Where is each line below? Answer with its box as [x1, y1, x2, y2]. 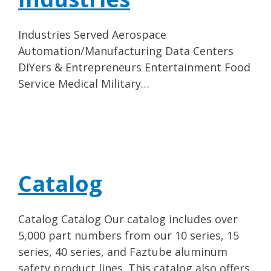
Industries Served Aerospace [18, 27, 166, 42]
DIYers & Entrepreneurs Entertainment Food [18, 60, 250, 74]
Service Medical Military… [18, 76, 149, 91]
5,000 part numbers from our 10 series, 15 [18, 228, 239, 243]
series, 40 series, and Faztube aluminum [18, 244, 227, 259]
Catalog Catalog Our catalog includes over [18, 212, 238, 226]
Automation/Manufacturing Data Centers [18, 44, 233, 58]
